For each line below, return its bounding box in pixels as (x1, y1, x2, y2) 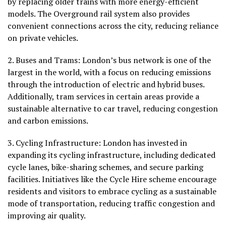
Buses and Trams (16, 54, 78, 66)
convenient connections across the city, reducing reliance (8, 20, 218, 32)
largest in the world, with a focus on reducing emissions (8, 67, 211, 78)
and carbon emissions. (8, 115, 88, 127)
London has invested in (101, 137, 187, 149)
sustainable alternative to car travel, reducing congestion (8, 103, 218, 115)
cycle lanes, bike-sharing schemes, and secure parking (8, 161, 203, 173)
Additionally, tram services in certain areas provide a (8, 91, 199, 102)
